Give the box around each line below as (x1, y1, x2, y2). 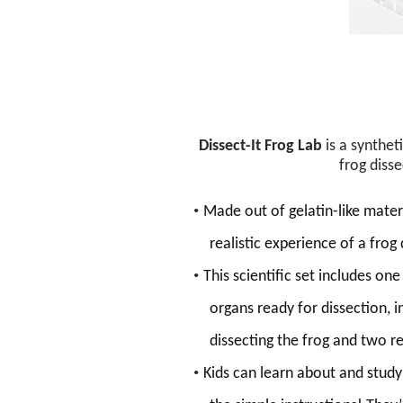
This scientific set (203, 267, 315, 285)
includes (315, 267, 375, 285)
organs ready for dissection (210, 300, 387, 318)
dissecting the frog (210, 332, 329, 350)
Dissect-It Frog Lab (199, 137, 322, 155)
